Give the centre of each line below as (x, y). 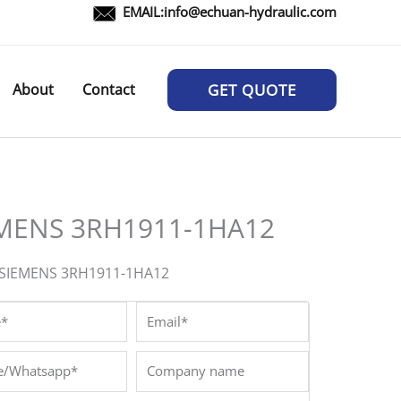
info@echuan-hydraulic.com (250, 12)
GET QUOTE (252, 90)
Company (167, 363)
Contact (109, 90)
